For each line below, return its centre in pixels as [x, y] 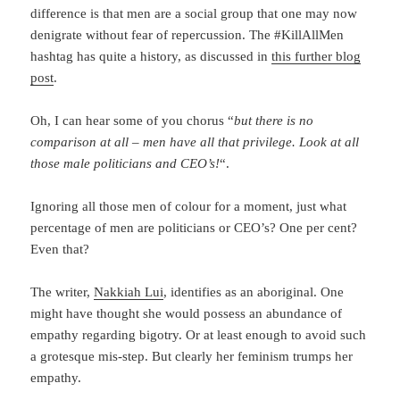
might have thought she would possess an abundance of [187, 313]
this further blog [317, 56]
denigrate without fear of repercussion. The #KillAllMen [187, 34]
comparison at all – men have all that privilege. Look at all [195, 142]
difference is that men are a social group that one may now [194, 13]
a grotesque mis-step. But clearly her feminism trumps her [192, 356]
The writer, [62, 292]
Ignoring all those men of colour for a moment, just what [189, 206]
